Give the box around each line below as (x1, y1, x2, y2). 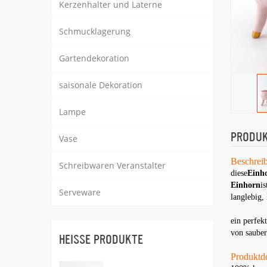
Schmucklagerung (59, 26, 131, 37)
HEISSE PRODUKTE (59, 231, 138, 248)
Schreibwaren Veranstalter (59, 160, 166, 171)
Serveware (59, 187, 101, 198)
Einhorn (231, 180, 260, 190)
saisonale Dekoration (59, 79, 142, 91)
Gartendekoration (59, 52, 129, 64)
